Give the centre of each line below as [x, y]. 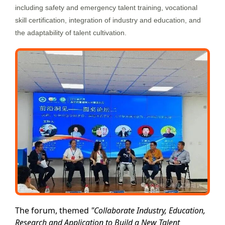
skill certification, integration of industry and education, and [108, 20]
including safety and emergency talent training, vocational [106, 7]
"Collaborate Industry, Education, [148, 211]
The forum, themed [53, 211]
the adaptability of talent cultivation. [71, 32]
